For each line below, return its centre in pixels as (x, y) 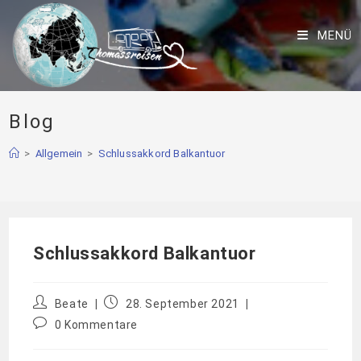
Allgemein (59, 154)
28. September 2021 (183, 304)
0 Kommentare (96, 325)
